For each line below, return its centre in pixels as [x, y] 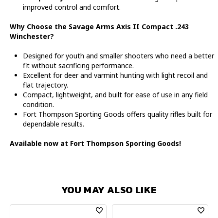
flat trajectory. [46, 85]
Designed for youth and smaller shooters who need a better [119, 55]
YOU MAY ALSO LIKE [109, 190]
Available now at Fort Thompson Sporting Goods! [95, 143]
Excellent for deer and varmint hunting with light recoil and [116, 75]
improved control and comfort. [72, 7]
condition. [39, 104]
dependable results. [54, 124]
